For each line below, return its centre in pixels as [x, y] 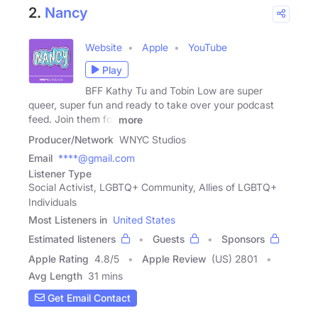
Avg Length [55, 275]
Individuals [53, 202]
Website [104, 48]
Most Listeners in [68, 219]
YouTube [208, 48]
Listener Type [60, 173]
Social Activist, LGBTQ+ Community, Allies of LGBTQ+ [153, 187]
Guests [169, 238]
